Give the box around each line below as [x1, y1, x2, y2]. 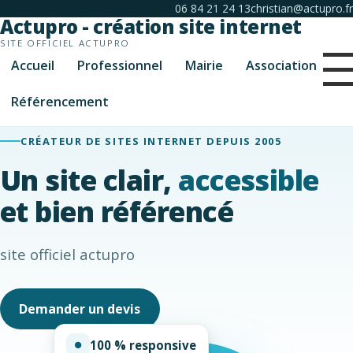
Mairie [184, 56, 223, 74]
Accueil [11, 56, 55, 74]
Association [245, 56, 317, 74]
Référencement [11, 92, 110, 110]
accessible [178, 160, 319, 199]
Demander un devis [19, 300, 141, 318]
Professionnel [77, 56, 163, 74]
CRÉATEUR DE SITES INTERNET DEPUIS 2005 [20, 133, 282, 148]
